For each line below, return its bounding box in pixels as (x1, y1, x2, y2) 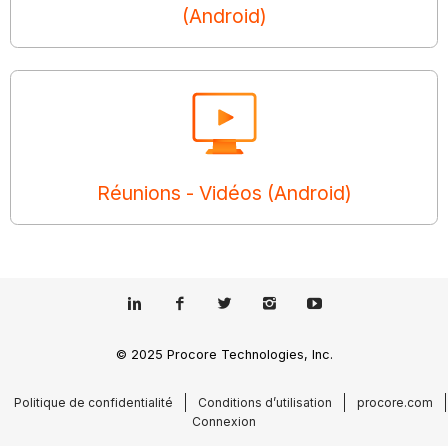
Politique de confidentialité (14, 394, 173, 410)
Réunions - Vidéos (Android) (96, 180, 352, 205)
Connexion (192, 413, 256, 429)
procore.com (357, 394, 433, 410)
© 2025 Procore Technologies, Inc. (115, 346, 333, 362)
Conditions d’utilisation (198, 394, 332, 410)
